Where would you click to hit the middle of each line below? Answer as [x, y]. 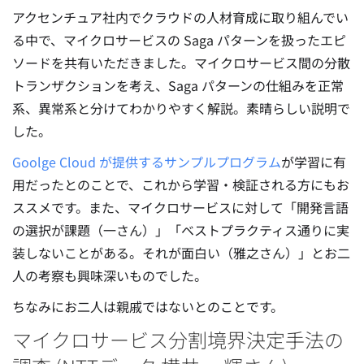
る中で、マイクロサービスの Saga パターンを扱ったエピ [179, 40]
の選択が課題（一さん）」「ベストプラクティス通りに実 [181, 230]
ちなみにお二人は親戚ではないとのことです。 [148, 306]
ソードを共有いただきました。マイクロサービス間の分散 [181, 63]
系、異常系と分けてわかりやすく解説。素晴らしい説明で [181, 108]
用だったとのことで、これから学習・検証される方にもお [181, 184]
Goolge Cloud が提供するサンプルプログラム [147, 162]
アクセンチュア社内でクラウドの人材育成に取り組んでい [180, 17]
